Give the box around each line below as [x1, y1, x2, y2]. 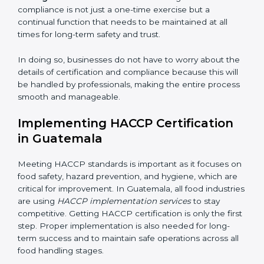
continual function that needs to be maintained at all [18, 85, 227, 95]
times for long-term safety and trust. [18, 98, 160, 108]
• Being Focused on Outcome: [18, 61, 143, 71]
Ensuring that [143, 61, 199, 71]
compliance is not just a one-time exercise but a [18, 73, 210, 83]
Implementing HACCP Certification [18, 185, 233, 200]
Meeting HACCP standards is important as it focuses [18, 228, 229, 238]
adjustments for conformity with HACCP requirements [18, 11, 235, 21]
